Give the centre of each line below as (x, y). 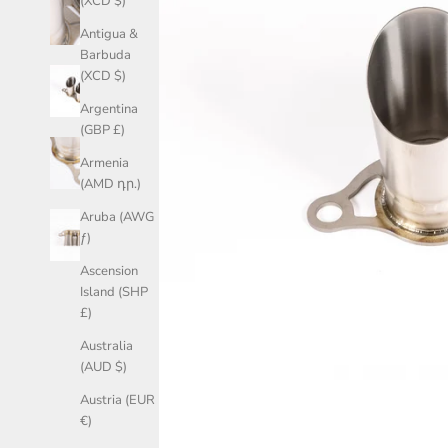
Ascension (109, 271)
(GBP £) (102, 130)
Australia (106, 346)
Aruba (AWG (117, 217)
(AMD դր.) (110, 184)
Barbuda (105, 55)
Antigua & (109, 34)
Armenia (104, 163)
